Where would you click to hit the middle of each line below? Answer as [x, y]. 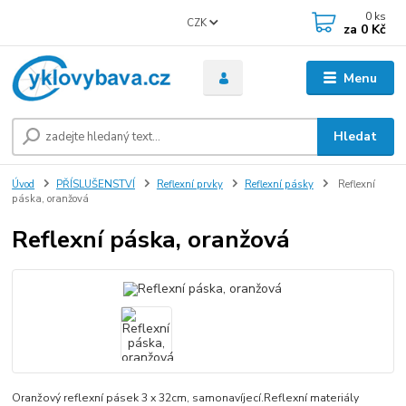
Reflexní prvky [189, 184]
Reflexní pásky [279, 184]
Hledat [356, 136]
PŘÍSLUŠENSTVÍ [96, 184]
